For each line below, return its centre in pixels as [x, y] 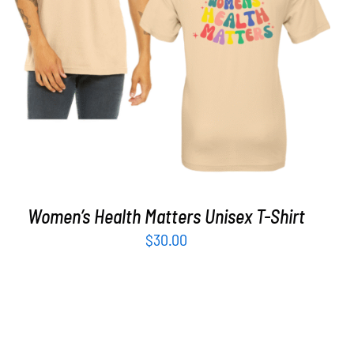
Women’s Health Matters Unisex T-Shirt [167, 216]
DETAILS [227, 28]
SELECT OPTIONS [130, 28]
